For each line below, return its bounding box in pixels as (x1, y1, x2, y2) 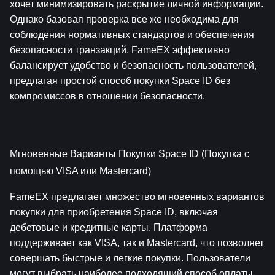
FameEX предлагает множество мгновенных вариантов (10, 191, 265, 202)
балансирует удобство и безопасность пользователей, (10, 60, 257, 71)
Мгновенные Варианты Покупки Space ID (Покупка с (10, 148, 249, 159)
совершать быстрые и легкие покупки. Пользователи (10, 252, 250, 263)
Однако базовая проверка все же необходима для (10, 14, 239, 25)
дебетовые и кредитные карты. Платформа (10, 222, 207, 233)
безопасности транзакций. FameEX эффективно (10, 44, 230, 55)
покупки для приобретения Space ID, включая (10, 206, 218, 217)
